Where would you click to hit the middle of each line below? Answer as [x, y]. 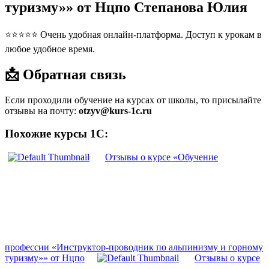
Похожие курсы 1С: [56, 134]
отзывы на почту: [42, 110]
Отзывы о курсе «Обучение [162, 157]
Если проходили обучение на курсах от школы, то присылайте [133, 100]
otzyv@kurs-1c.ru [115, 110]
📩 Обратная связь [65, 74]
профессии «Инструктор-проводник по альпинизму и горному [134, 247]
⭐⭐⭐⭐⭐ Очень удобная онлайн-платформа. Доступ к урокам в [133, 34]
